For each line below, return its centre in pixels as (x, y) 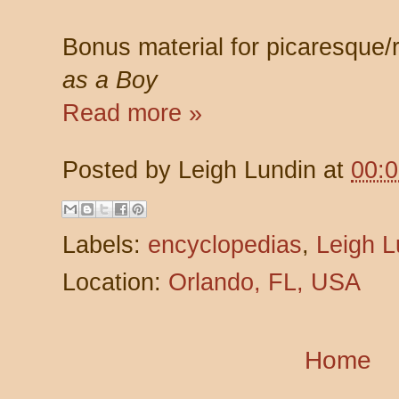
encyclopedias (225, 244)
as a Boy (110, 80)
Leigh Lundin (247, 170)
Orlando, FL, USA (265, 282)
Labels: (105, 244)
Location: (115, 282)
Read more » (132, 113)
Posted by (120, 170)
